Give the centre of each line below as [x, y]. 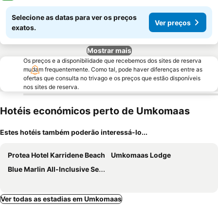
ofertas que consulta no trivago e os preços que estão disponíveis [112, 78]
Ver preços [173, 22]
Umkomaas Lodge [141, 155]
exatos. [24, 27]
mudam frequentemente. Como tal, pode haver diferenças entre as [113, 69]
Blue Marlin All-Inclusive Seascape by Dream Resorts [53, 169]
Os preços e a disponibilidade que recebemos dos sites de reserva [112, 61]
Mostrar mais [109, 50]
